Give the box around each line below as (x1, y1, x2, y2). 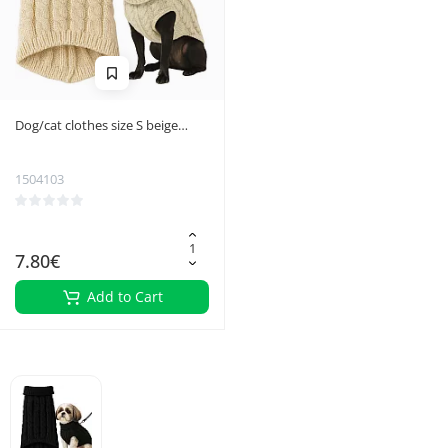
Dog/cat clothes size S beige (15, 116, 178, 135)
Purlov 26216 (15, 136, 92, 155)
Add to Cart (86, 287, 163, 307)
